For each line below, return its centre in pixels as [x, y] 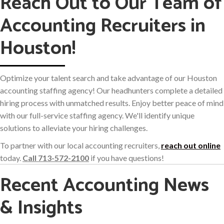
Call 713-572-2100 [56, 158]
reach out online [191, 145]
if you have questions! [126, 158]
